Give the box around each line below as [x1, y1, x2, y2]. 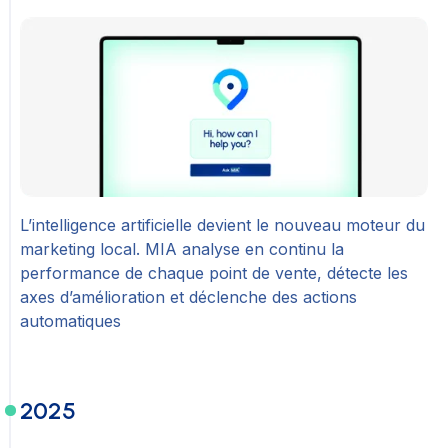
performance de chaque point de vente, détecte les [20, 262, 408, 283]
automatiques [20, 310, 121, 331]
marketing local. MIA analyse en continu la [20, 238, 344, 259]
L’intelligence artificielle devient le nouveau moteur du [20, 214, 425, 235]
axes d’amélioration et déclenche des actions [20, 286, 357, 307]
